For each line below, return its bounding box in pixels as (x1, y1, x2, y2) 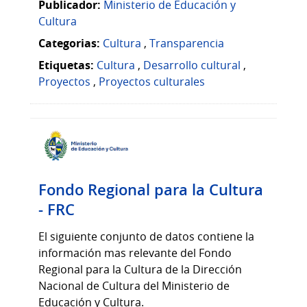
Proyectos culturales (99, 73, 205, 89)
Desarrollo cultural (143, 57, 241, 73)
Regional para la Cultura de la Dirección (38, 262, 242, 278)
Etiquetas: (38, 57, 94, 73)
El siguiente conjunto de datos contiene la (38, 229, 254, 245)
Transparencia (149, 35, 224, 51)
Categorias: (38, 35, 100, 51)
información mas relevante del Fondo (38, 245, 232, 261)
